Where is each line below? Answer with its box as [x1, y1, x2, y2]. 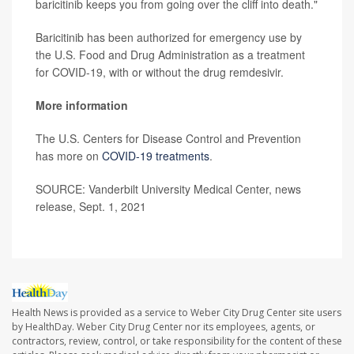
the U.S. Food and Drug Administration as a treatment [36, 46, 305, 62]
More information [36, 96, 128, 113]
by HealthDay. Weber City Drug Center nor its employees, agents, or [12, 319, 315, 333]
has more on [36, 147, 102, 164]
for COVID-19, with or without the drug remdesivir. [36, 63, 284, 80]
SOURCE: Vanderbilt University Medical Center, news [36, 180, 301, 197]
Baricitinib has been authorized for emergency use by [36, 28, 302, 45]
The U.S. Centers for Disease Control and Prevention [36, 130, 301, 146]
